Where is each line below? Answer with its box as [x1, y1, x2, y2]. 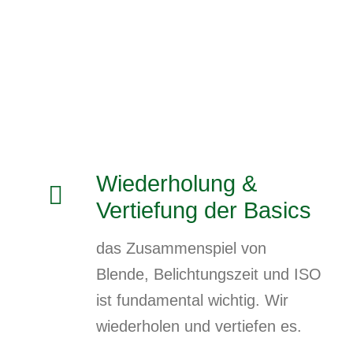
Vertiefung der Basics [96, 198, 311, 224]
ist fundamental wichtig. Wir [96, 292, 288, 310]
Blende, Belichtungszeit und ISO [96, 266, 321, 284]
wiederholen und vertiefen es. [96, 318, 302, 336]
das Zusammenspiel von [96, 240, 266, 258]
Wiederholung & [96, 171, 257, 197]
